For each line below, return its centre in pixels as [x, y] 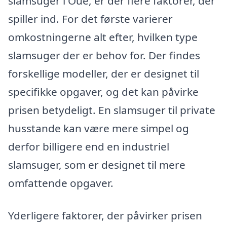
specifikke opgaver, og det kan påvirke [103, 92]
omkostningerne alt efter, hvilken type [103, 37]
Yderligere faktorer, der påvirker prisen [105, 215]
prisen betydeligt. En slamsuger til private [112, 110]
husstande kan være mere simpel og [99, 128]
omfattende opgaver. [61, 183]
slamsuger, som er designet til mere [97, 165]
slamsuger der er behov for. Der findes [104, 55]
